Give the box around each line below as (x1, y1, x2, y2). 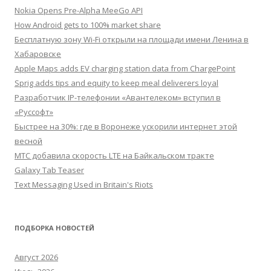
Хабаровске (15, 48, 61, 59)
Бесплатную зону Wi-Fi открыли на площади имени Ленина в (15, 34, 249, 45)
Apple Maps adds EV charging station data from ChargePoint (15, 63, 235, 74)
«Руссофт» (15, 106, 53, 117)
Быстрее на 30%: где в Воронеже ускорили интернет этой (15, 121, 237, 132)
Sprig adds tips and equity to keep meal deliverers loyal (15, 77, 218, 88)
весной (15, 135, 42, 146)
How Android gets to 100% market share (15, 19, 161, 30)
